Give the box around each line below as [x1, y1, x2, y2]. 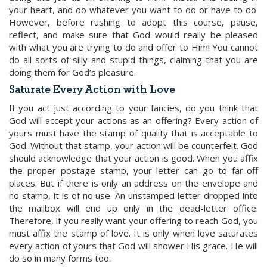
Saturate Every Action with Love [9, 83, 175, 97]
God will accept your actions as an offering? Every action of [9, 114, 258, 126]
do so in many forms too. [9, 252, 111, 264]
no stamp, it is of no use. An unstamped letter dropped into [9, 190, 258, 201]
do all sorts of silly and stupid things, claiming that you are [9, 54, 258, 66]
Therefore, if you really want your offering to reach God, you [9, 215, 258, 226]
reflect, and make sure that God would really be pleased [9, 29, 258, 41]
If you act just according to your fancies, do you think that [9, 102, 258, 114]
